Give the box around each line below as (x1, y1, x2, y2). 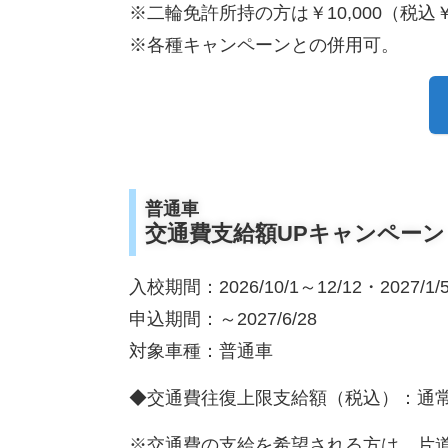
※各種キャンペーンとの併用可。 (128, 35, 399, 56)
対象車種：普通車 (128, 341, 273, 362)
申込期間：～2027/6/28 (128, 309, 317, 330)
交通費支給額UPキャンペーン (144, 220, 445, 246)
